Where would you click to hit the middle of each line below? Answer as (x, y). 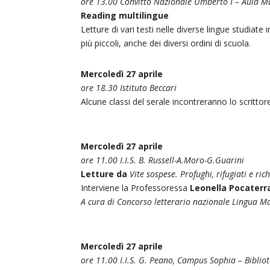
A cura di (98, 201)
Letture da (104, 174)
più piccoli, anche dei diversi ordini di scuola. (166, 43)
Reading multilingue (125, 15)
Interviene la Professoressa (136, 187)
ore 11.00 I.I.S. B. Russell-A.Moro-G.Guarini (163, 160)
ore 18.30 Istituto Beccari (129, 87)
